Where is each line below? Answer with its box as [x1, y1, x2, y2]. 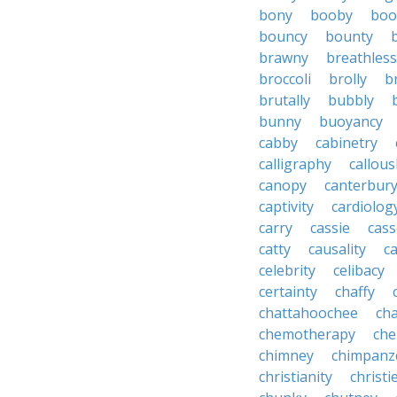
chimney [259, 346, 314, 365]
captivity [259, 197, 314, 216]
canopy [259, 175, 307, 195]
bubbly [328, 90, 374, 110]
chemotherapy [259, 324, 355, 344]
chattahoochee [259, 303, 358, 323]
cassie [310, 218, 350, 237]
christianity [259, 367, 332, 386]
